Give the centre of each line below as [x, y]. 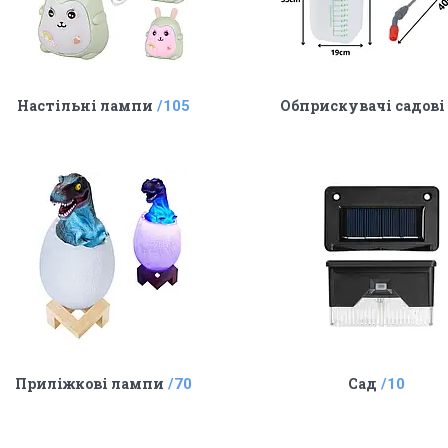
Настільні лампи [85, 105]
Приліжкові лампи [90, 383]
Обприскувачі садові [363, 105]
